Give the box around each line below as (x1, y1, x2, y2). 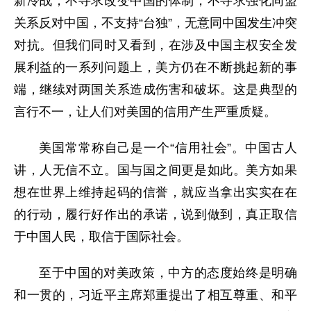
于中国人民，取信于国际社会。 (14, 230, 189, 244)
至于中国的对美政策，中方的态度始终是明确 (39, 266, 297, 280)
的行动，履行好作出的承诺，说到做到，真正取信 (14, 208, 297, 222)
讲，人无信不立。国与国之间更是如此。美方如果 (14, 163, 297, 178)
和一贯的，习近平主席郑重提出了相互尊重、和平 (14, 288, 297, 303)
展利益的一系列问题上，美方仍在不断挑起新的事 (14, 60, 297, 75)
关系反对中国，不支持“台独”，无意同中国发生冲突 (14, 16, 297, 31)
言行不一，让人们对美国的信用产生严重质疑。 (14, 105, 276, 119)
